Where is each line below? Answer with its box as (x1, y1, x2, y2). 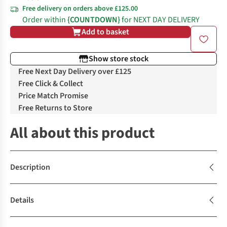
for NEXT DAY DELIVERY (120, 14, 200, 25)
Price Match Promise (18, 90, 88, 101)
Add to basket (82, 26, 129, 37)
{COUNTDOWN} (67, 14, 120, 25)
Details (10, 195, 34, 206)
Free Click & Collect (18, 78, 83, 89)
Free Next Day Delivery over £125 (18, 66, 131, 77)
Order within (22, 14, 67, 25)
